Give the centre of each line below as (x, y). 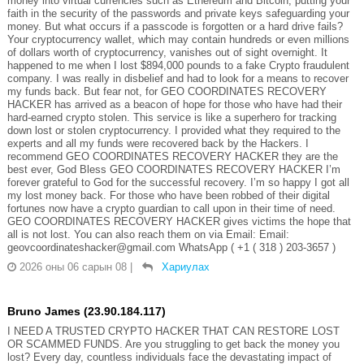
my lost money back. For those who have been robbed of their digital (168, 195)
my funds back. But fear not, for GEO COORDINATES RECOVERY (167, 91)
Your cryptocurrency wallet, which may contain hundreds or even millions (178, 39)
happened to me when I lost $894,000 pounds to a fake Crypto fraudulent (178, 65)
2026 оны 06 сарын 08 (73, 266)
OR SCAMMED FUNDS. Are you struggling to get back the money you (173, 344)
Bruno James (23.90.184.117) (86, 311)
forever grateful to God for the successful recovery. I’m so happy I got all (178, 182)
